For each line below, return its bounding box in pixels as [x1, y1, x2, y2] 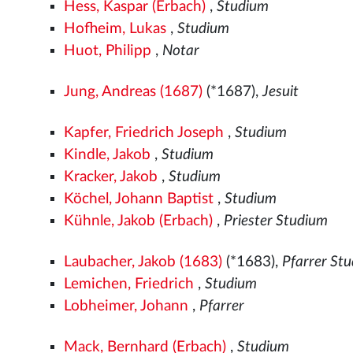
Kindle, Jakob [64, 147, 151, 162]
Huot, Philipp [64, 43, 152, 58]
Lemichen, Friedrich [64, 276, 195, 292]
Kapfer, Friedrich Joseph [64, 124, 225, 140]
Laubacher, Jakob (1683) [64, 254, 223, 269]
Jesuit [262, 84, 299, 99]
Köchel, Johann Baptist [64, 191, 214, 206]
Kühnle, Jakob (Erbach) [64, 213, 214, 229]
